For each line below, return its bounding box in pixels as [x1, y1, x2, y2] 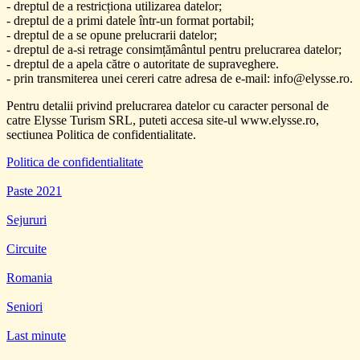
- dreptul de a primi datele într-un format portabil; [6, 13, 254, 27]
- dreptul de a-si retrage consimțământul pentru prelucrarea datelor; [6, 42, 342, 56]
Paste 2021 [6, 183, 62, 198]
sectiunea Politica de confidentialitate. [6, 127, 196, 141]
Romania [6, 270, 52, 284]
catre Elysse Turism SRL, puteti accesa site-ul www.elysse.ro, [6, 112, 319, 127]
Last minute [6, 328, 66, 342]
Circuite [6, 241, 47, 256]
